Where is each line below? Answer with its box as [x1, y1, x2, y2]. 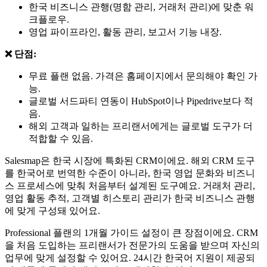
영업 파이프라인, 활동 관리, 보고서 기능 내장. [29, 26, 222, 37]
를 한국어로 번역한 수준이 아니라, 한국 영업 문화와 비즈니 [5, 167, 255, 178]
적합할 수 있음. [29, 133, 93, 144]
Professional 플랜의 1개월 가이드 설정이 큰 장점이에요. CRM [5, 227, 258, 238]
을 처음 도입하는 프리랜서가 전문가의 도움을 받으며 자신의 [5, 240, 260, 250]
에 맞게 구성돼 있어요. [5, 205, 100, 216]
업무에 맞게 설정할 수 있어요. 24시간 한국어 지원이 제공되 [5, 252, 255, 263]
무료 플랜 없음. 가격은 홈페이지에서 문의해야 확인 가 [29, 70, 257, 81]
